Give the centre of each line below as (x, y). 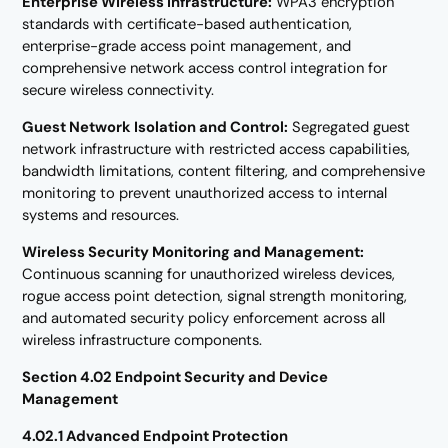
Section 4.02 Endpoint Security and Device (175, 376)
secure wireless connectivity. (118, 90)
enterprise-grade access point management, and (187, 46)
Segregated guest (349, 127)
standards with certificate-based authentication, (187, 24)
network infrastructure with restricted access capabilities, (216, 149)
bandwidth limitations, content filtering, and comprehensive (224, 171)
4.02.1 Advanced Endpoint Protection (155, 435)
